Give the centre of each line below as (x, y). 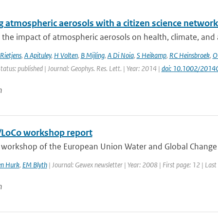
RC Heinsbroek (189, 55)
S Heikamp (151, 55)
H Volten (66, 55)
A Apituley (37, 55)
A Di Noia (120, 55)
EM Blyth (35, 165)
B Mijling (92, 55)
